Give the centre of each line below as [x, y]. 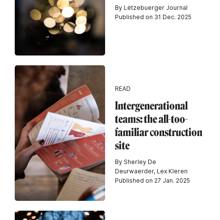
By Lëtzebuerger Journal [151, 8]
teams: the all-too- [151, 119]
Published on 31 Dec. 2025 [153, 17]
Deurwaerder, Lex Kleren [151, 171]
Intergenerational [151, 106]
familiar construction [159, 132]
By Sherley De [136, 162]
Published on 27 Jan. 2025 [152, 180]
